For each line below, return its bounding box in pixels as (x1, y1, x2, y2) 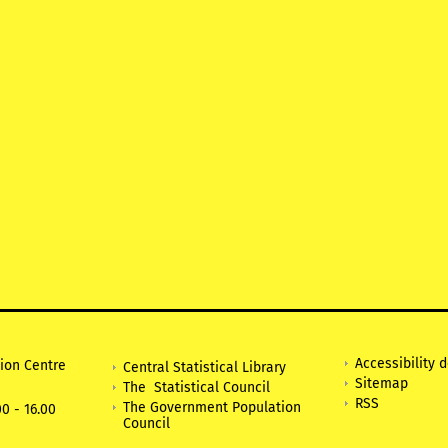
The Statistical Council (123, 379, 270, 397)
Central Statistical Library (123, 359, 286, 377)
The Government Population (123, 399, 301, 417)
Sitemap (355, 374, 408, 392)
